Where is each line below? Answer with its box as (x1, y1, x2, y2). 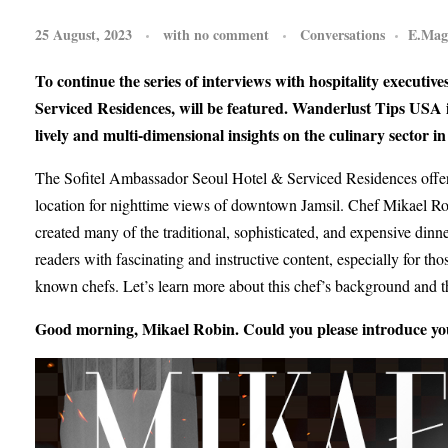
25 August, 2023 (35, 23, 132, 45)
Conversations (300, 23, 385, 45)
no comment (194, 23, 269, 45)
